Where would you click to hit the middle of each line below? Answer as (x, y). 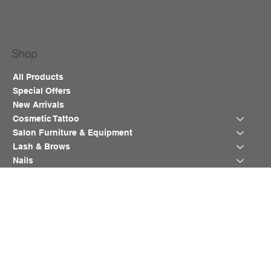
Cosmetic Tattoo (46, 119)
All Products (38, 77)
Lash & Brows (42, 147)
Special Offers (42, 91)
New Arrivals (39, 105)
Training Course (46, 188)
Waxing (28, 175)
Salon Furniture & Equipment (73, 133)
